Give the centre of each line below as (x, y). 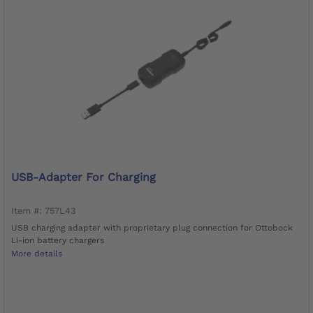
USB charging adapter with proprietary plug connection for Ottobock (152, 227)
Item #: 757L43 (43, 210)
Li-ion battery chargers (58, 240)
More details (37, 254)
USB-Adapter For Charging (83, 177)
